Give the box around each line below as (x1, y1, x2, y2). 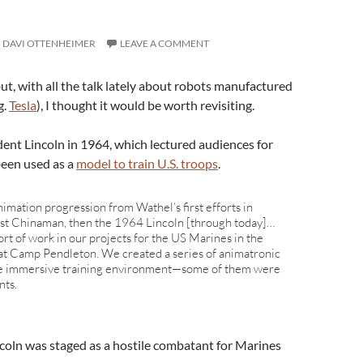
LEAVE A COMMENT (120, 37, 209, 49)
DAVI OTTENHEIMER (2, 37, 96, 49)
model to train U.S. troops (76, 156, 218, 171)
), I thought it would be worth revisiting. (36, 97, 254, 113)
